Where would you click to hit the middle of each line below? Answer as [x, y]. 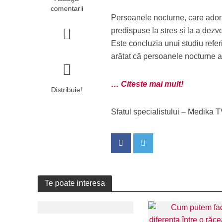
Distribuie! [67, 90]
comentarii [67, 8]
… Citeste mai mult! [147, 84]
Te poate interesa [75, 183]
